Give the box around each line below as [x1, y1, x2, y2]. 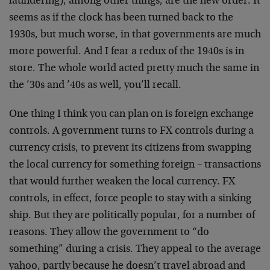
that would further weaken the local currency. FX [9, 176, 235, 187]
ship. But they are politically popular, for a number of [9, 210, 255, 221]
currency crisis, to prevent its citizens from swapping [9, 142, 251, 154]
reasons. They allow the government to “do [9, 227, 209, 238]
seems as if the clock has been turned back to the [9, 12, 233, 24]
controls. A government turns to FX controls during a [9, 125, 254, 137]
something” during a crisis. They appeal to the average [9, 243, 261, 255]
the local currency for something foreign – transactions [9, 159, 261, 171]
